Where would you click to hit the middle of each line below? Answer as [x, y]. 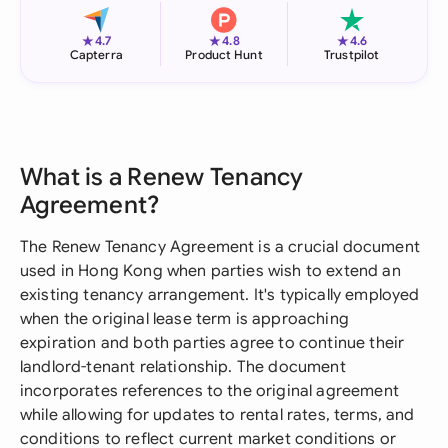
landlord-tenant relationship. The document [183, 367]
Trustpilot [352, 54]
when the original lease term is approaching [184, 319]
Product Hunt [224, 54]
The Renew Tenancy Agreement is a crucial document [220, 247]
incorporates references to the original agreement [209, 391]
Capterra [96, 54]
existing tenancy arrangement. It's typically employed [220, 295]
